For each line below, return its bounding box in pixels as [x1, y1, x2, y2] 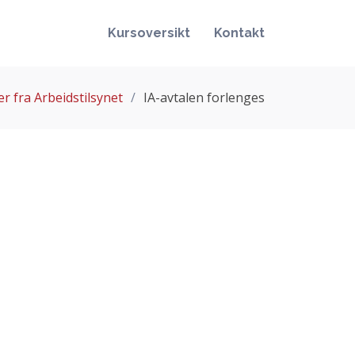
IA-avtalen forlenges [143, 88, 265, 106]
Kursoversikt [108, 25, 190, 40]
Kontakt [214, 25, 265, 40]
